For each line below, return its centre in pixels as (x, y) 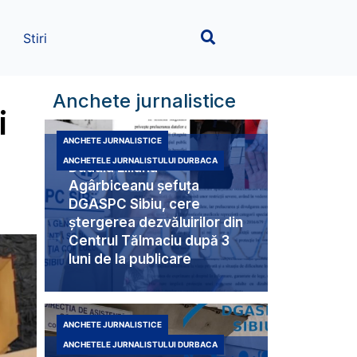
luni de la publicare (130, 259)
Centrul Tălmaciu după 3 (149, 241)
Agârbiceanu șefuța (134, 186)
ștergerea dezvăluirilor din (156, 223)
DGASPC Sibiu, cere (134, 204)
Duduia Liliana (113, 168)
